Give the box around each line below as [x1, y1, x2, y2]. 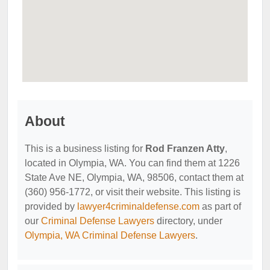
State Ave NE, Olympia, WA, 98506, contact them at [25, 172, 243, 183]
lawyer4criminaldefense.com [77, 201, 199, 212]
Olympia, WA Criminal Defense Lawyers [25, 230, 195, 240]
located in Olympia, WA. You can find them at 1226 [25, 157, 240, 168]
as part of [199, 201, 241, 212]
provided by [25, 201, 77, 212]
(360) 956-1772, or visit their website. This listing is [25, 186, 240, 197]
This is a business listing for [25, 143, 145, 154]
